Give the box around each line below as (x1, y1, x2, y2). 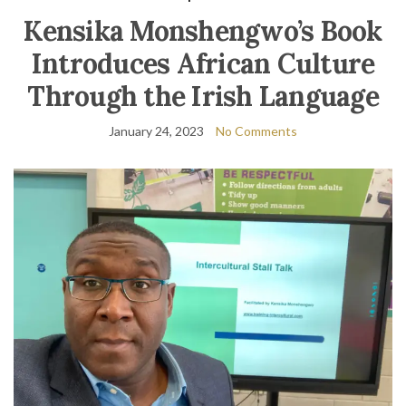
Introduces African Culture (31, 46, 375, 81)
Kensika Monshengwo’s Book (24, 14, 382, 48)
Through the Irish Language (27, 79, 379, 113)
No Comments (216, 123, 297, 139)
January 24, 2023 (109, 123, 204, 139)
